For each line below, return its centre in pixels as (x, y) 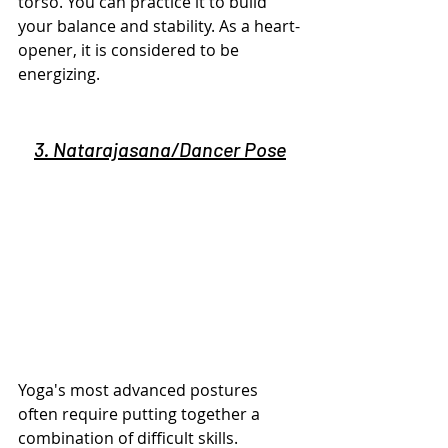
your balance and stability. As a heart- (159, 25)
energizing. (59, 73)
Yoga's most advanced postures (140, 389)
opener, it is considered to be (130, 49)
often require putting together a (141, 413)
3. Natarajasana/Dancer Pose (160, 148)
